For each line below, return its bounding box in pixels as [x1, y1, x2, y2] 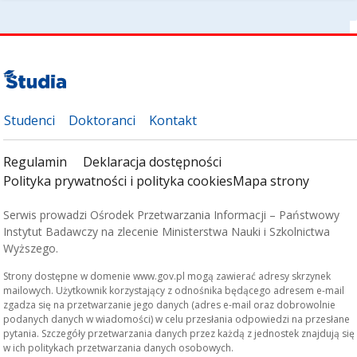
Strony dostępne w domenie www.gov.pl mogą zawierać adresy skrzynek [3, 269, 331, 283]
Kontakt [149, 111, 198, 129]
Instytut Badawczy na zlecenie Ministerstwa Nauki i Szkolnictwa [3, 223, 331, 239]
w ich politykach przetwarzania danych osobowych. [3, 340, 234, 355]
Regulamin [3, 152, 68, 171]
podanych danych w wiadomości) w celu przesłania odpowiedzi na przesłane [3, 312, 351, 326]
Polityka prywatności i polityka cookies [3, 171, 233, 190]
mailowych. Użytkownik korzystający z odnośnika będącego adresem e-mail [3, 283, 345, 297]
